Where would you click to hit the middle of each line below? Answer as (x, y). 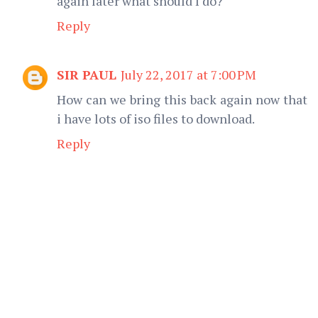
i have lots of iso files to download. (156, 118)
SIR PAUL (87, 74)
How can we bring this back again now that (182, 99)
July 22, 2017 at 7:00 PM (188, 74)
